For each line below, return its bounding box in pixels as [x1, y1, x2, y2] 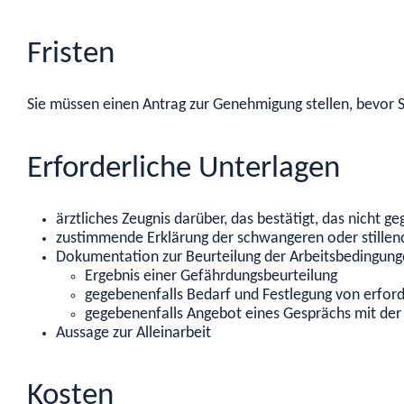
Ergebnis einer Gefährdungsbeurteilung [85, 269, 337, 285]
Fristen [27, 38, 115, 70]
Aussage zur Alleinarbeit [56, 326, 211, 342]
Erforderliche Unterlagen [27, 152, 340, 185]
